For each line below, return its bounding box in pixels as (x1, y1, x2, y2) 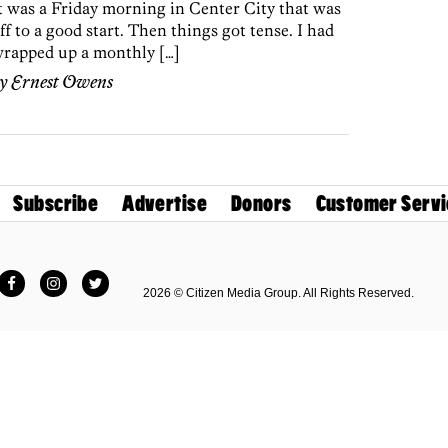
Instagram (52, 268, 123, 286)
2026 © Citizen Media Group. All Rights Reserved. (143, 285, 414, 300)
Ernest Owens (11, 72, 113, 95)
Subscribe (13, 191, 99, 217)
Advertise (122, 191, 207, 217)
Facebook (10, 268, 82, 286)
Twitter (94, 268, 142, 286)
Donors (231, 191, 292, 217)
